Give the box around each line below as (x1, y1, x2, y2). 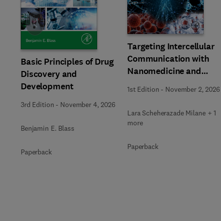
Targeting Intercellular (127, 40, 215, 52)
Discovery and (21, 68, 77, 80)
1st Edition (127, 85, 159, 94)
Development (21, 80, 74, 92)
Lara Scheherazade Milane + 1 (127, 109, 217, 117)
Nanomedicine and (127, 65, 201, 77)
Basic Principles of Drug (21, 56, 114, 68)
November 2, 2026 (165, 85, 220, 94)
